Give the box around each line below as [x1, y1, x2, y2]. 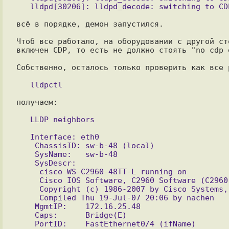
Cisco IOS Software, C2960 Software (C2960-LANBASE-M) [16, 176, 39, 185]
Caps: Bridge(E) [16, 211, 35, 219]
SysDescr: [16, 158, 35, 167]
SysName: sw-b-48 [16, 150, 35, 158]
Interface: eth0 [16, 132, 30, 141]
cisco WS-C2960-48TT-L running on [16, 167, 39, 176]
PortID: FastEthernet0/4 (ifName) [16, 219, 35, 228]
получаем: [16, 98, 58, 106]
